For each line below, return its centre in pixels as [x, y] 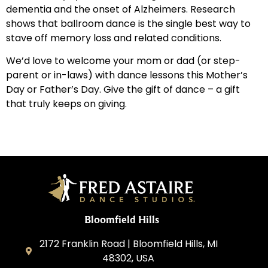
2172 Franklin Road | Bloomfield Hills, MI [128, 244]
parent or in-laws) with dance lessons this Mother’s [127, 75]
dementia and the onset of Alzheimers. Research [121, 10]
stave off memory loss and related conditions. [114, 38]
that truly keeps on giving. [66, 104]
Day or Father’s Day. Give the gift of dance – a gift [123, 90]
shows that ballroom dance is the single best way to [128, 24]
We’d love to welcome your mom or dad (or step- [123, 61]
